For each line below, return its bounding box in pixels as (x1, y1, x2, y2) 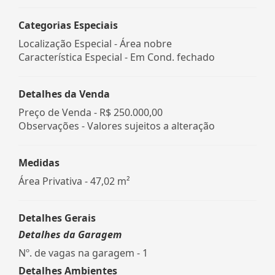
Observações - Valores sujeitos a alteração (18, 118, 215, 133)
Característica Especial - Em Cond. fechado (18, 50, 215, 64)
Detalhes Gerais (18, 211, 96, 225)
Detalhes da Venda (18, 87, 110, 101)
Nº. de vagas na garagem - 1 (18, 246, 148, 260)
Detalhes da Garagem (18, 227, 122, 241)
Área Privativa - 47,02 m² (18, 174, 130, 188)
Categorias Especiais (18, 18, 118, 32)
